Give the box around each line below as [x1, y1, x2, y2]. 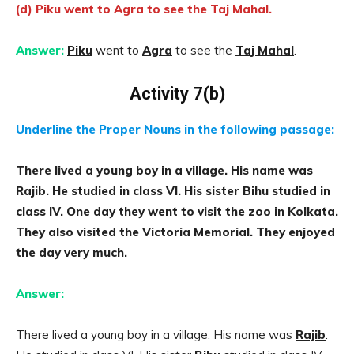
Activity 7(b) [129, 84, 225, 104]
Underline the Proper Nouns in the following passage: [16, 122, 334, 137]
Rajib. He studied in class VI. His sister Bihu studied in [16, 183, 330, 198]
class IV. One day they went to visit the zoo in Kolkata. [16, 204, 338, 219]
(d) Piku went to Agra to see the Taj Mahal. [16, 2, 272, 17]
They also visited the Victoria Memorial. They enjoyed [16, 224, 335, 239]
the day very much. [16, 245, 127, 260]
